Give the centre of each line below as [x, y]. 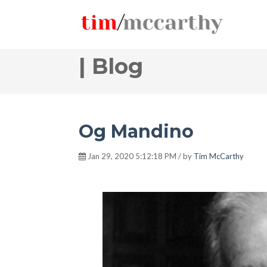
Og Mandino [136, 131]
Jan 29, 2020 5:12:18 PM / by [140, 156]
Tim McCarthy [219, 156]
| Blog [111, 66]
